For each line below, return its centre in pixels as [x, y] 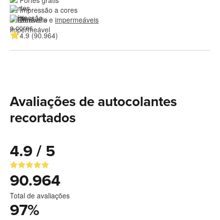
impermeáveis [77, 20]
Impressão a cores [49, 10]
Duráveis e [37, 20]
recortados [43, 118]
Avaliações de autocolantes [93, 102]
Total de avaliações [40, 196]
